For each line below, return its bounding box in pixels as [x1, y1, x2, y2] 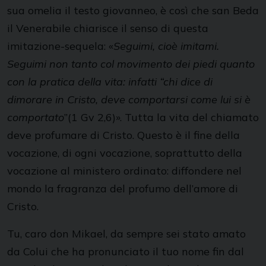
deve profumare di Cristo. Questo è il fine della [7, 128, 240, 142]
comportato [7, 110, 64, 124]
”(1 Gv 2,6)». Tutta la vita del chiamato [64, 110, 259, 124]
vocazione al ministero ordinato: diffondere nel [7, 164, 242, 178]
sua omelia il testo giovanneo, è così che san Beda [7, 4, 259, 17]
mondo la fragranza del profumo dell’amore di [7, 182, 238, 195]
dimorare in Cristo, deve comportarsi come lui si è [7, 93, 251, 106]
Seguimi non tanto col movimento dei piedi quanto [7, 57, 255, 71]
